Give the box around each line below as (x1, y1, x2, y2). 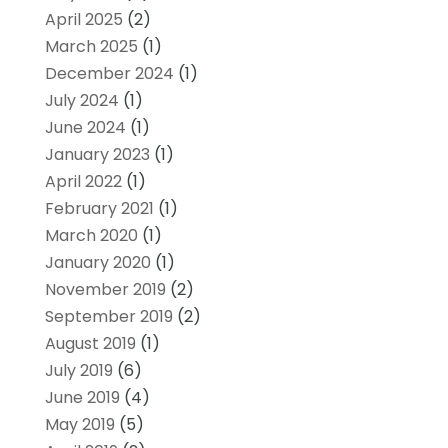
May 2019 (44, 412, 115, 436)
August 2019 (44, 331, 136, 355)
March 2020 (44, 223, 138, 247)
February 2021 (44, 196, 154, 220)
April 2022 (44, 169, 122, 193)
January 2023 (44, 142, 150, 166)
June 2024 (44, 115, 126, 139)
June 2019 (44, 385, 120, 409)
